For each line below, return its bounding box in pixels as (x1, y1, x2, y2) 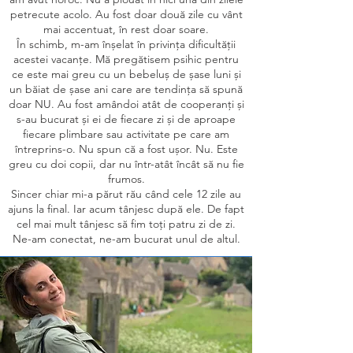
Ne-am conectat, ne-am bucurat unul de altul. (12, 232, 240, 246)
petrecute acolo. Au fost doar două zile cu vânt (9, 7, 243, 21)
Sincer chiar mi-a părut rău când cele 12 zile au (11, 187, 241, 201)
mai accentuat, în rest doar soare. (43, 22, 209, 36)
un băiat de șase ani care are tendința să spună (9, 82, 243, 96)
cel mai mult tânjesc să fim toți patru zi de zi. (17, 217, 236, 231)
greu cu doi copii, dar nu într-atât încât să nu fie (8, 157, 244, 171)
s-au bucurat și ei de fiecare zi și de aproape (17, 112, 236, 126)
